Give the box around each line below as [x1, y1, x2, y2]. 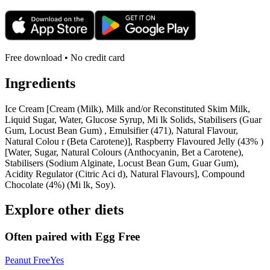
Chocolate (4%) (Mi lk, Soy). [5, 179, 116, 190]
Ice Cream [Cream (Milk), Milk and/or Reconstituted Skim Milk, [5, 103, 250, 114]
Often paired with [5, 230, 95, 243]
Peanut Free [5, 255, 50, 266]
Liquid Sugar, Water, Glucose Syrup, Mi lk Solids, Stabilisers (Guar [5, 114, 262, 125]
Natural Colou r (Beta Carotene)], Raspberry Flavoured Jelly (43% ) [5, 136, 263, 146]
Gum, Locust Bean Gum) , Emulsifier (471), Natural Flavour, [5, 125, 238, 136]
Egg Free [95, 230, 140, 243]
